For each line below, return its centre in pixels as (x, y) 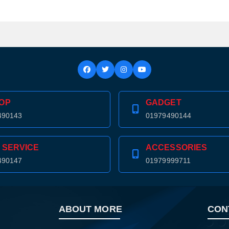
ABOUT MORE (90, 209)
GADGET (164, 102)
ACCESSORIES (177, 147)
